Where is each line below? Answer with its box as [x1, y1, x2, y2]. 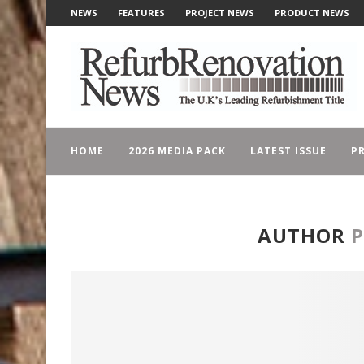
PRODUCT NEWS [275, 6, 349, 19]
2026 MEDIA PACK [128, 144, 226, 158]
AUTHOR [258, 222, 352, 249]
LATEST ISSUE [250, 144, 327, 158]
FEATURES [118, 6, 165, 19]
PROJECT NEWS [185, 6, 254, 19]
